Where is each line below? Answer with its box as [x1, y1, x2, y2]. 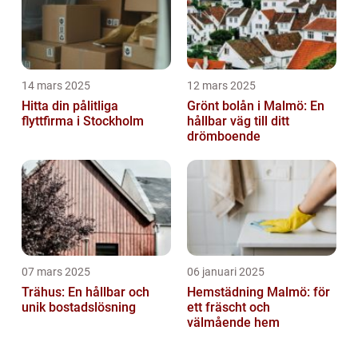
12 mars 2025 [187, 79, 256, 92]
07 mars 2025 [22, 265, 90, 278]
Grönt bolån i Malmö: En [187, 98, 324, 113]
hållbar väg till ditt [187, 113, 289, 129]
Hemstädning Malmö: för [187, 284, 330, 300]
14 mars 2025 [22, 79, 90, 92]
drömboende [187, 129, 261, 144]
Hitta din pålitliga [22, 98, 118, 113]
